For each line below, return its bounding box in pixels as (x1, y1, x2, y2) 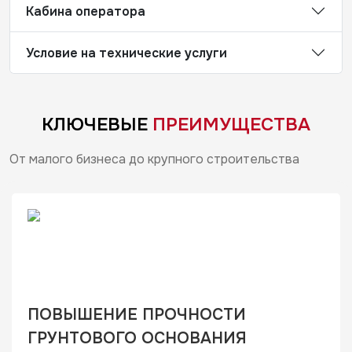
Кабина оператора (26, 2, 145, 20)
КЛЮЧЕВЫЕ (42, 113, 152, 136)
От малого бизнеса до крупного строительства (9, 151, 299, 167)
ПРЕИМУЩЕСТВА (152, 113, 310, 136)
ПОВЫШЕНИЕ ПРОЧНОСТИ (27, 305, 246, 324)
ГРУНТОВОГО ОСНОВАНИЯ (27, 328, 247, 348)
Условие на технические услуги (26, 44, 227, 61)
